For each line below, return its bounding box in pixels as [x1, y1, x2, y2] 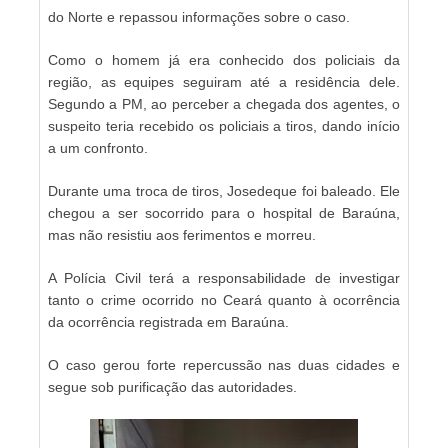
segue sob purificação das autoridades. [48, 378, 297, 395]
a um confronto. [48, 139, 148, 156]
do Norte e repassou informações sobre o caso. [48, 8, 350, 25]
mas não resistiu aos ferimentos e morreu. [48, 226, 316, 243]
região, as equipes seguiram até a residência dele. [48, 73, 400, 90]
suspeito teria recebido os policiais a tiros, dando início [48, 117, 400, 134]
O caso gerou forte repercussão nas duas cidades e [48, 356, 400, 373]
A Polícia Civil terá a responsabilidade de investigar [48, 269, 400, 286]
